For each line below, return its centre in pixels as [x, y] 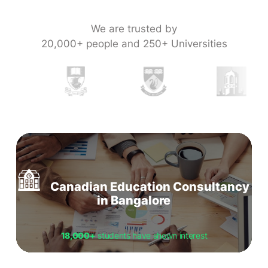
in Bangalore [134, 201]
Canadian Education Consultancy [150, 187]
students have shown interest [151, 236]
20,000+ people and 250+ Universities [134, 44]
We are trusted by [134, 29]
